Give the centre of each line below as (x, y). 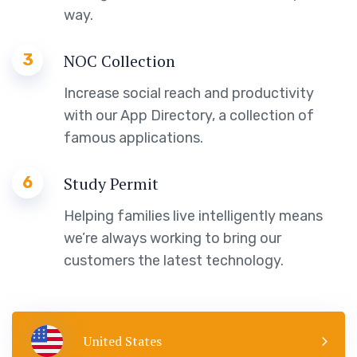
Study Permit (111, 184)
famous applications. (133, 138)
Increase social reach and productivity (189, 94)
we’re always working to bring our (173, 239)
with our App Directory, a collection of (189, 116)
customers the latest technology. (174, 261)
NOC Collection (120, 61)
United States (123, 341)
